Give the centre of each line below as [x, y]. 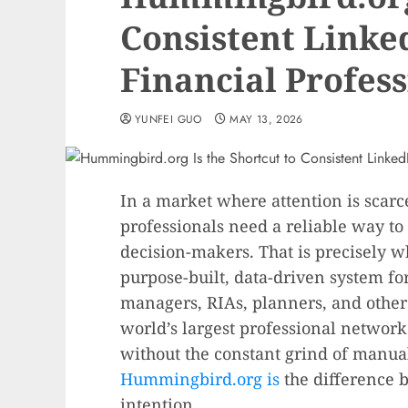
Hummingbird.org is [200, 379]
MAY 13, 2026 [266, 119]
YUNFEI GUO [168, 119]
